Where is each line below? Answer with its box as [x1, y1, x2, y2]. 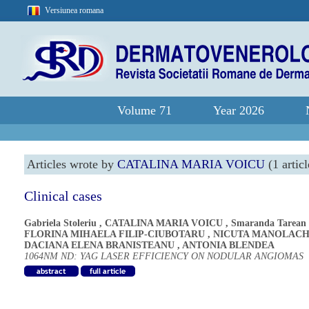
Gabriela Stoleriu [24, 218, 97, 228]
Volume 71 [117, 103, 172, 117]
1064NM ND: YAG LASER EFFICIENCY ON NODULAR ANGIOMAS [24, 251, 303, 261]
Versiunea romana [45, 6, 103, 15]
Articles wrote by [27, 157, 117, 171]
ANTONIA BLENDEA [182, 240, 275, 250]
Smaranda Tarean [231, 218, 306, 228]
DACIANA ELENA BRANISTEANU [24, 240, 175, 250]
